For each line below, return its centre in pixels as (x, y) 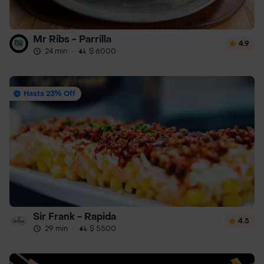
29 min (56, 228)
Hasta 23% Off (49, 93)
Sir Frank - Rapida (75, 216)
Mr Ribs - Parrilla (72, 39)
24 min (56, 51)
